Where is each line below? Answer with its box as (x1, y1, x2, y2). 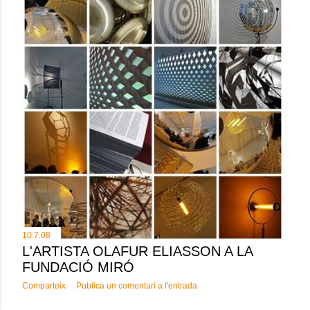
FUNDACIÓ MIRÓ (22, 259, 134, 275)
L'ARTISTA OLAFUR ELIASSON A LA (22, 244, 253, 259)
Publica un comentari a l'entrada (76, 281, 197, 291)
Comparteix (22, 281, 66, 291)
